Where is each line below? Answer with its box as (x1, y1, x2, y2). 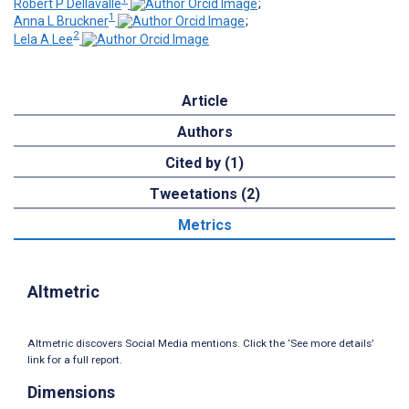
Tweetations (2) (149, 184, 260, 203)
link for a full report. (27, 352, 122, 366)
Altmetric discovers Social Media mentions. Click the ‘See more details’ (27, 336, 373, 350)
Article (181, 91, 228, 110)
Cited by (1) (165, 153, 244, 172)
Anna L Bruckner (14, 14, 109, 29)
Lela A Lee (14, 31, 73, 47)
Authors (176, 122, 233, 141)
